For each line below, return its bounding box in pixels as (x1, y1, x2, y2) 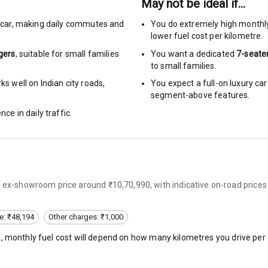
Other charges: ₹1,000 (48, 212, 123, 222)
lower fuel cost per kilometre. (151, 31, 263, 41)
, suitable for (15, 48, 63, 59)
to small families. (151, 60, 217, 71)
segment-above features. (151, 90, 250, 100)
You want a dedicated (151, 48, 237, 59)
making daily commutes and (15, 19, 124, 29)
